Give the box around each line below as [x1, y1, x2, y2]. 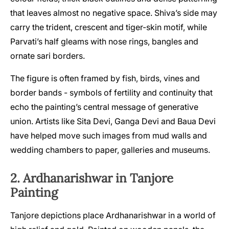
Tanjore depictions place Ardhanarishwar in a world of [10, 210, 216, 221]
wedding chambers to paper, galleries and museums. [10, 145, 210, 155]
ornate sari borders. [10, 51, 85, 61]
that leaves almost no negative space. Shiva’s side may [10, 8, 217, 18]
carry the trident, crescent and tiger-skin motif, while [10, 22, 207, 33]
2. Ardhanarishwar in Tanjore [10, 170, 173, 187]
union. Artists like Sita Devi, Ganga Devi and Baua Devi [10, 116, 216, 127]
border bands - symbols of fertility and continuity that [10, 87, 213, 98]
